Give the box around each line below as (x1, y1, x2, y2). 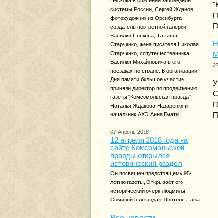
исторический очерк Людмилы (110, 188, 185, 194)
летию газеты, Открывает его (110, 179, 183, 185)
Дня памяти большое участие (110, 76, 184, 82)
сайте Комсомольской (110, 144, 184, 152)
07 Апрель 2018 (110, 129, 149, 135)
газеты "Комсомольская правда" (110, 94, 191, 100)
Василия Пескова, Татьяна (110, 33, 177, 38)
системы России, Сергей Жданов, (110, 6, 195, 12)
